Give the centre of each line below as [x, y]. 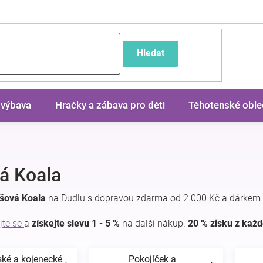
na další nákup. [154, 223]
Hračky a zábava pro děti [110, 105]
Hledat [150, 53]
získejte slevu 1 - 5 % [76, 223]
